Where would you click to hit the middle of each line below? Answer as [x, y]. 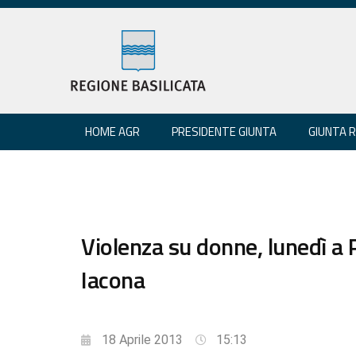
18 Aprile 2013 [142, 339]
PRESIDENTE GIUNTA [224, 131]
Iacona [113, 279]
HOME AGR [112, 131]
